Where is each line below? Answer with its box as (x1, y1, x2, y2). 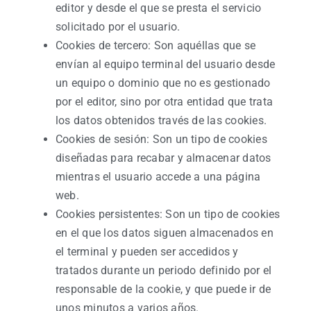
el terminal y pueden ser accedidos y (56, 245, 239, 258)
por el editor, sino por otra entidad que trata (56, 95, 274, 108)
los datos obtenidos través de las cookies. (56, 114, 267, 127)
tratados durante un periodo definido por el (56, 264, 272, 277)
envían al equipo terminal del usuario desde (56, 58, 276, 71)
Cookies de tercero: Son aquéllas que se (56, 39, 256, 52)
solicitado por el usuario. (56, 20, 180, 33)
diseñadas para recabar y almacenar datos (56, 151, 271, 165)
